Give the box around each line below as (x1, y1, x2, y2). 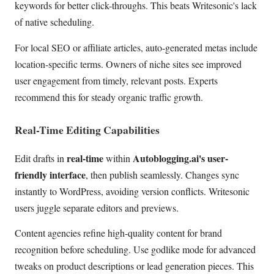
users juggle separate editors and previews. (15, 201, 179, 214)
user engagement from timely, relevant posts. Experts (15, 73, 218, 87)
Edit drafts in (15, 151, 67, 165)
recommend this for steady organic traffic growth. (15, 90, 203, 103)
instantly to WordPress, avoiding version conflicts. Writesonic (15, 184, 250, 198)
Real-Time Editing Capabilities (15, 122, 160, 138)
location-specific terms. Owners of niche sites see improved (15, 57, 242, 70)
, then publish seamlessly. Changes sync (86, 168, 239, 181)
